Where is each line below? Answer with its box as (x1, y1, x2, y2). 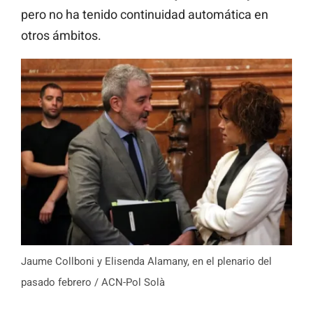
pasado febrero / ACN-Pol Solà (21, 275, 165, 289)
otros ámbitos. (21, 28, 101, 43)
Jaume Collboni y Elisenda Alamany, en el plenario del (21, 254, 272, 268)
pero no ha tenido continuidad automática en (21, 7, 268, 22)
